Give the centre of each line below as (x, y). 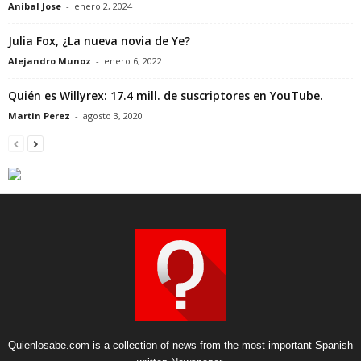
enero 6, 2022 (133, 60)
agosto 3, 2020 (113, 115)
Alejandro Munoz (50, 60)
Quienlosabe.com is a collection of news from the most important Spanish (180, 345)
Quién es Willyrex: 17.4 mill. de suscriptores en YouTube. (166, 95)
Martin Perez (39, 115)
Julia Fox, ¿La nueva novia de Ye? (99, 40)
